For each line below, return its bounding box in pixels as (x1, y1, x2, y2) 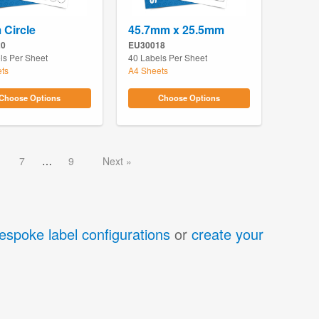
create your (192, 224, 263, 245)
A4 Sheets (127, 63, 168, 76)
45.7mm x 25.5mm (127, 21, 224, 38)
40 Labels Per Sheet (127, 51, 207, 63)
